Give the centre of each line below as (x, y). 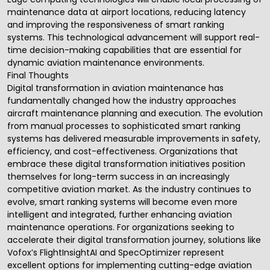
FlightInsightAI (68, 253)
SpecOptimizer (149, 253)
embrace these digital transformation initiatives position (126, 164)
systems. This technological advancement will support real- (133, 38)
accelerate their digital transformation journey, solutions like (134, 240)
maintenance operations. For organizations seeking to (121, 228)
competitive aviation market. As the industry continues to (129, 190)
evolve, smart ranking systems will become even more (122, 202)
